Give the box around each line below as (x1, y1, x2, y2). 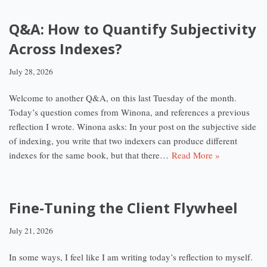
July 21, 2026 (9, 225, 53, 236)
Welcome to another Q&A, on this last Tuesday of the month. (9, 92, 237, 104)
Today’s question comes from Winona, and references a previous (9, 106, 250, 118)
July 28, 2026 (9, 66, 53, 77)
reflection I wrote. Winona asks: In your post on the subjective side (9, 120, 256, 132)
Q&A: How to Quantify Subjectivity (9, 19, 256, 39)
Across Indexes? (9, 39, 122, 58)
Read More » (172, 149, 220, 161)
